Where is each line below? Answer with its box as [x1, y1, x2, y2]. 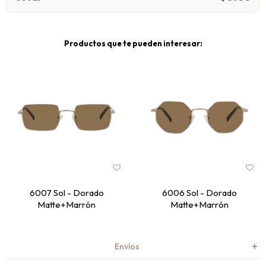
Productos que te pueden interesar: [64, 39, 202, 49]
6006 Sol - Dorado [162, 187, 237, 199]
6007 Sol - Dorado [29, 187, 104, 199]
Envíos [115, 241, 140, 252]
